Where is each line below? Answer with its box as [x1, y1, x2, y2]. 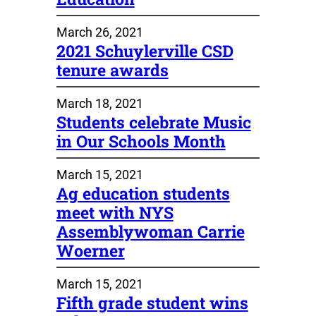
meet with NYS [56, 201, 174, 223]
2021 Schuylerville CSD [56, 39, 233, 61]
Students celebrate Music [56, 111, 251, 133]
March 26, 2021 [56, 24, 143, 39]
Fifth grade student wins [56, 291, 248, 313]
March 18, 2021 [56, 95, 143, 111]
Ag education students [56, 182, 230, 204]
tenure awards [56, 59, 169, 80]
